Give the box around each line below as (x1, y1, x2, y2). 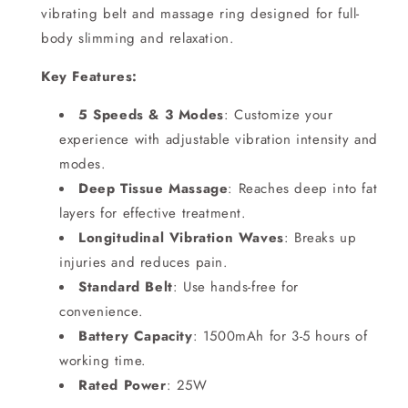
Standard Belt (78, 276, 173, 297)
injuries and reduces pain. (59, 251, 229, 272)
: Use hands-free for (172, 276, 299, 297)
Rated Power (78, 374, 167, 395)
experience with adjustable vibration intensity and (59, 128, 379, 149)
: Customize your (223, 104, 333, 125)
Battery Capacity (78, 325, 193, 346)
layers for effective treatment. (59, 202, 247, 223)
